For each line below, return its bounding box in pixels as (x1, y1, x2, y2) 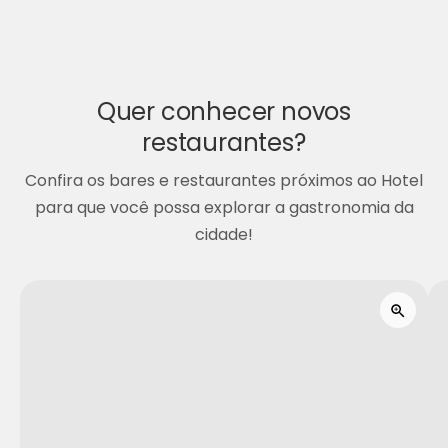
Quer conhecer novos (96, 94, 352, 128)
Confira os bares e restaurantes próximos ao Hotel (25, 169, 423, 193)
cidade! (195, 223, 253, 247)
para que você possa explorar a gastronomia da (34, 196, 414, 220)
